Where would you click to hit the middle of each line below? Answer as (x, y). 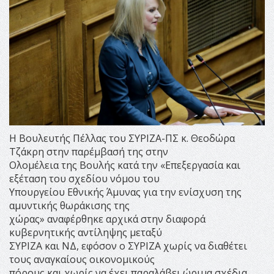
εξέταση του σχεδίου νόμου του (84, 178)
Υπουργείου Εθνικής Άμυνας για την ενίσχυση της (125, 192)
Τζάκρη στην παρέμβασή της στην (89, 151)
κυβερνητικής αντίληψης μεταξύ (86, 232)
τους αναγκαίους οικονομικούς (82, 259)
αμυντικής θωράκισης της (69, 205)
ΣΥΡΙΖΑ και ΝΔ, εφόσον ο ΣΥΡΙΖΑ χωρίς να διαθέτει (128, 246)
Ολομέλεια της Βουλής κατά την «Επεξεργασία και (125, 165)
